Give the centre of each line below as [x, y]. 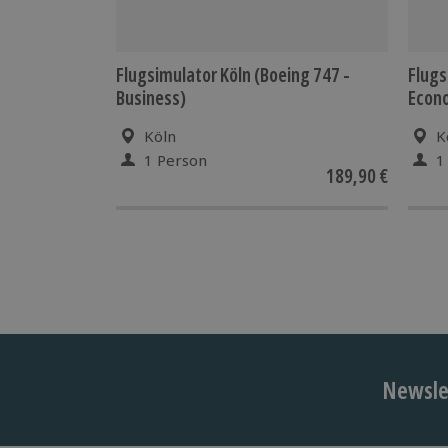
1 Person [175, 159]
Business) [151, 97]
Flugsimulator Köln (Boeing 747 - [233, 74]
